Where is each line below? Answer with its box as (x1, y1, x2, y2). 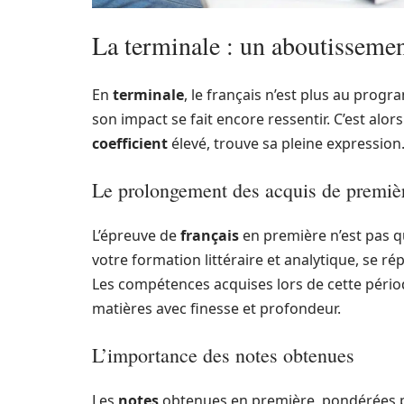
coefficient (92, 133, 168, 153)
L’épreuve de (92, 225, 180, 245)
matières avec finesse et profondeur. (92, 298, 341, 318)
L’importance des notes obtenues (92, 341, 354, 368)
